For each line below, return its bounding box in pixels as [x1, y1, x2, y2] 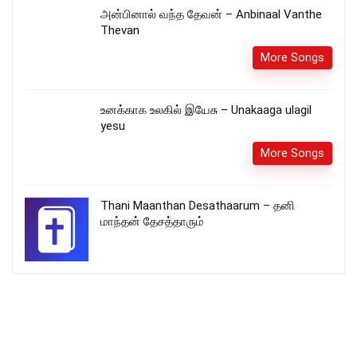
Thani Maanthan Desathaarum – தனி [100, 198, 295, 213]
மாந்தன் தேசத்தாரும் [100, 214, 204, 229]
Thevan [100, 22, 139, 37]
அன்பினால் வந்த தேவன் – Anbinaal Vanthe [100, 6, 322, 22]
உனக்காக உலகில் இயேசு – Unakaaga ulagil [100, 102, 312, 117]
